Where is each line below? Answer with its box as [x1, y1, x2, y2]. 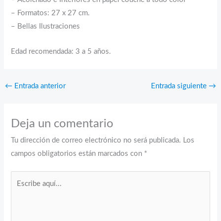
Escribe [10, 174, 35, 182]
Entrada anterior [12, 82, 66, 90]
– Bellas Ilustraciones [11, 23, 80, 31]
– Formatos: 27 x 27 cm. [11, 9, 90, 17]
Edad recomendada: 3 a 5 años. [11, 47, 111, 55]
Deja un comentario [11, 118, 114, 130]
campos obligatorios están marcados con [11, 150, 145, 158]
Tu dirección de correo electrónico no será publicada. [11, 137, 182, 145]
